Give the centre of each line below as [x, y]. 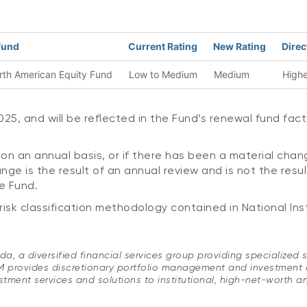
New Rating [238, 46]
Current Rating [161, 46]
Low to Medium [161, 74]
